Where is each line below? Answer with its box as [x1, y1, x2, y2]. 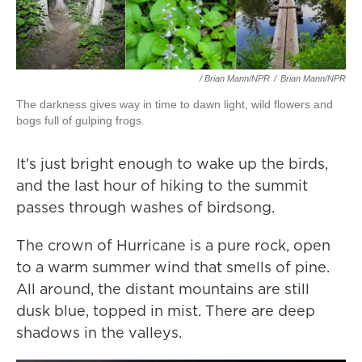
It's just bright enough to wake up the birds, [16, 154, 328, 175]
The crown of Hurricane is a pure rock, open [16, 235, 330, 256]
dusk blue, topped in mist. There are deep [16, 301, 315, 322]
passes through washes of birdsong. [16, 197, 275, 218]
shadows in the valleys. [16, 322, 182, 343]
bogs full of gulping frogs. [16, 114, 145, 128]
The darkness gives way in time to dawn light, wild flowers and [16, 98, 333, 112]
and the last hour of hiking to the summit [16, 175, 308, 196]
